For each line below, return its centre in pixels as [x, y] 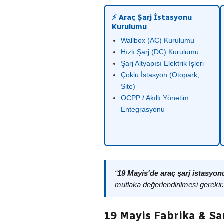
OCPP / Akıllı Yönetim [155, 98]
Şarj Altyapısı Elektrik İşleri [162, 63]
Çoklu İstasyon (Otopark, [160, 75]
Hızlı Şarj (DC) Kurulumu [160, 52]
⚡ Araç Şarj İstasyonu [152, 17]
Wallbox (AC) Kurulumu [158, 40]
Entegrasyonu [143, 109]
